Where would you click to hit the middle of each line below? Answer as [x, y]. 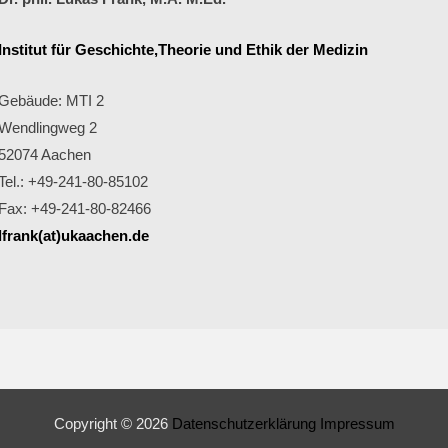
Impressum [357, 424]
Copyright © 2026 [112, 424]
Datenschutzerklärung [245, 424]
